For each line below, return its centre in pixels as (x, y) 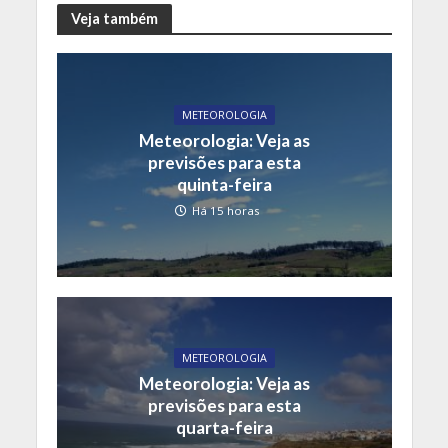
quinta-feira (224, 185)
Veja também (114, 18)
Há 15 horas (225, 211)
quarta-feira (224, 428)
